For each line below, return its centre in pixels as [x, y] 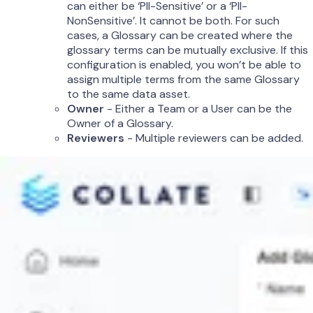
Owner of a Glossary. [120, 123]
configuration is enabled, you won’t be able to [184, 64]
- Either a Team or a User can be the [198, 108]
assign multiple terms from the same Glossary [183, 79]
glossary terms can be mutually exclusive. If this [188, 50]
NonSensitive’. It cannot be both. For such [173, 20]
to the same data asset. [129, 94]
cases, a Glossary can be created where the [180, 35]
